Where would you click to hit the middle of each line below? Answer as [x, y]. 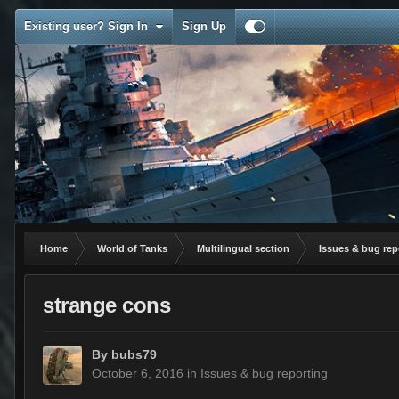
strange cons [107, 305]
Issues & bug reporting [264, 374]
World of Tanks [132, 248]
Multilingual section [243, 248]
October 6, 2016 [138, 374]
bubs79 [134, 355]
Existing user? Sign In [90, 26]
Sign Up [204, 26]
